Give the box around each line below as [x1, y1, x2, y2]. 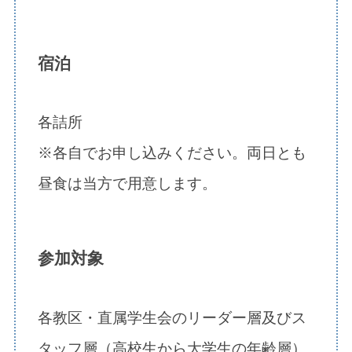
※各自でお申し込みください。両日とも [38, 145, 307, 162]
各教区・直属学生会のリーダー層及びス [38, 309, 307, 326]
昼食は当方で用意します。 [38, 175, 218, 192]
